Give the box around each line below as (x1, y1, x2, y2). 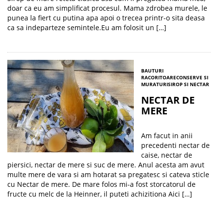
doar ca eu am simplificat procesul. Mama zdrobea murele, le (7, 3, 207, 13)
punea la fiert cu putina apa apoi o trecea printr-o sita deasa (7, 13, 205, 22)
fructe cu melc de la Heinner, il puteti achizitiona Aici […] (7, 189, 192, 199)
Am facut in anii (141, 131, 193, 140)
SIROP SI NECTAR (168, 81, 209, 88)
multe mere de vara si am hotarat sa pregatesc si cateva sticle (7, 170, 209, 179)
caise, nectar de (141, 150, 192, 160)
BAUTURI (141, 67, 163, 74)
